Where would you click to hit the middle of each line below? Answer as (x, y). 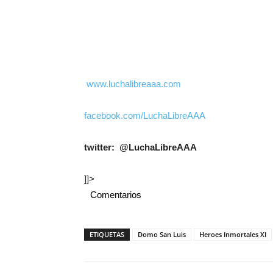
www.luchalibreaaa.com (134, 84)
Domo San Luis (162, 234)
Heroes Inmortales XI (233, 234)
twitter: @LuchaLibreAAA (140, 147)
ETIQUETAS (107, 234)
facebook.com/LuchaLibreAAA (145, 115)
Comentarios (116, 195)
